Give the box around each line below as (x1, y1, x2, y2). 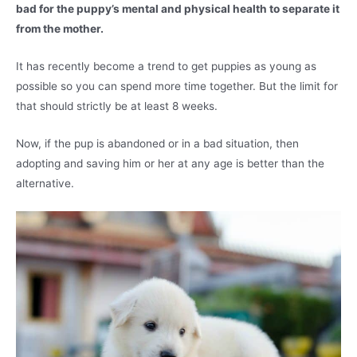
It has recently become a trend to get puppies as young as (16, 60, 316, 73)
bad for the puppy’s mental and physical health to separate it (16, 2, 339, 16)
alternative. (16, 177, 74, 190)
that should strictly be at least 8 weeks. (16, 100, 218, 113)
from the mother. (16, 22, 104, 36)
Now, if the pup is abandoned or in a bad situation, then (16, 137, 299, 150)
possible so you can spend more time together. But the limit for (16, 80, 338, 93)
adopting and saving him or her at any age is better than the (16, 157, 324, 170)
